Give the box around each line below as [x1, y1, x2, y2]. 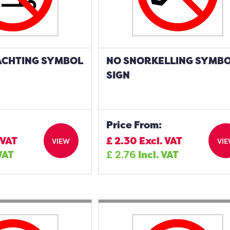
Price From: [106, 118, 162, 131]
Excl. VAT [139, 134, 183, 147]
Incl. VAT [138, 148, 179, 161]
